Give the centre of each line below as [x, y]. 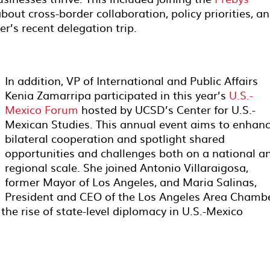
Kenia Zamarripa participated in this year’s [117, 95]
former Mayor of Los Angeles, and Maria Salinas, [131, 182]
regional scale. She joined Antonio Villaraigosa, [127, 167]
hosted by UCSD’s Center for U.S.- [168, 109]
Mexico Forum [43, 109]
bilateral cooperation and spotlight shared [115, 138]
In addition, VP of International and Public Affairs [131, 80]
